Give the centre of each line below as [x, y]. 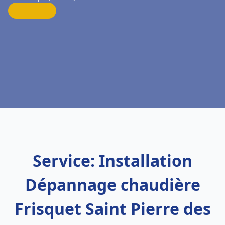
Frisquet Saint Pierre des [113, 209]
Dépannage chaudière [113, 185]
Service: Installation [113, 160]
